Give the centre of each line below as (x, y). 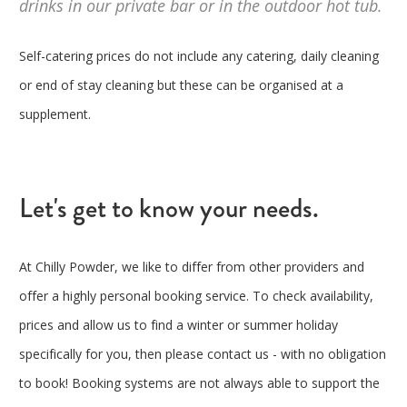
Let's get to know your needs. (169, 209)
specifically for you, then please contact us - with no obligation (203, 354)
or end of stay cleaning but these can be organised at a (181, 85)
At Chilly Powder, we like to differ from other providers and (192, 267)
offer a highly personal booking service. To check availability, (196, 296)
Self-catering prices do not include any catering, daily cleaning (199, 56)
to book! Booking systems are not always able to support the (199, 383)
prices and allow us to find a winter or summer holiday (179, 325)
